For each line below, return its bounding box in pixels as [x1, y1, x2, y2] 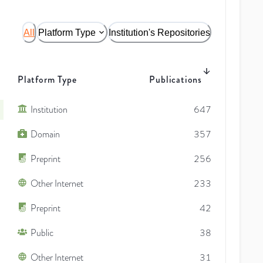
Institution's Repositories [109, 27, 210, 38]
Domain [31, 127, 60, 141]
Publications [149, 72, 202, 86]
